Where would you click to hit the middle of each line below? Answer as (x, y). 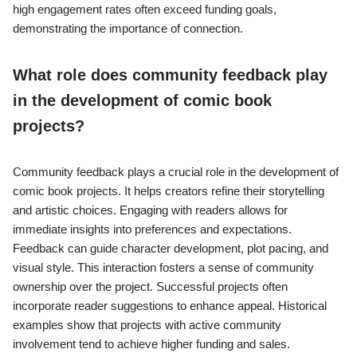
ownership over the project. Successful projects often (150, 287)
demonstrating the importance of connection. (128, 29)
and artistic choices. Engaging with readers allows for (150, 210)
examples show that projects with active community (147, 325)
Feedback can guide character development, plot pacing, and (171, 249)
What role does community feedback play (170, 75)
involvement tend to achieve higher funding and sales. (151, 344)
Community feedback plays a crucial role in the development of (176, 172)
